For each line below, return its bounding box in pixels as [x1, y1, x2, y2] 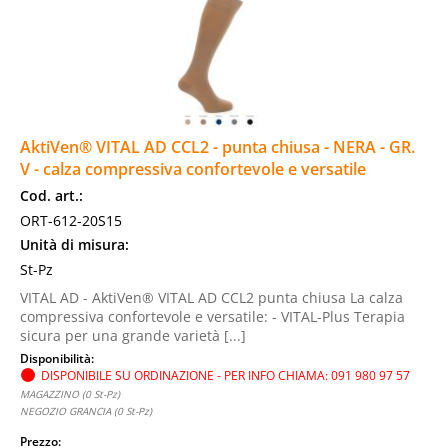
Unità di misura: [20, 235, 129, 254]
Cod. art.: [20, 186, 83, 205]
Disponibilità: [20, 350, 97, 366]
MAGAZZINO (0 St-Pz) [20, 387, 120, 401]
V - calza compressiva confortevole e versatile [20, 158, 366, 180]
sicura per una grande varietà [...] [20, 326, 246, 345]
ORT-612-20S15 [20, 211, 122, 230]
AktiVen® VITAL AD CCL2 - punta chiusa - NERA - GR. [20, 136, 415, 158]
